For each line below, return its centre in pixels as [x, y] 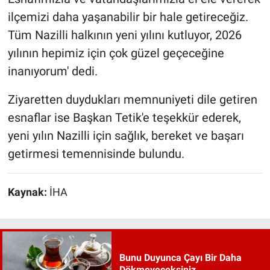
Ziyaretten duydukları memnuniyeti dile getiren [132, 100]
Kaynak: [28, 193]
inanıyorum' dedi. [52, 71]
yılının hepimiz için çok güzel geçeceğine [116, 53]
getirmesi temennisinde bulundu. [96, 154]
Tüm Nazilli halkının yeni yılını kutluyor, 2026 [124, 35]
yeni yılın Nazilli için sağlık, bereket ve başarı [126, 136]
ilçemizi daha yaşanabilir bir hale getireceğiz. [128, 17]
